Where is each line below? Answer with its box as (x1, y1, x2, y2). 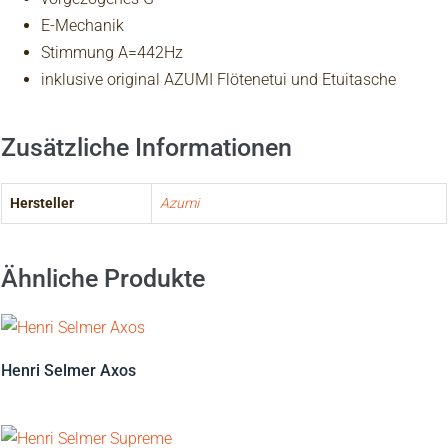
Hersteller (10, 195, 74, 212)
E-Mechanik (41, 16, 124, 36)
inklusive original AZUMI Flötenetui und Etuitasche (41, 70, 396, 90)
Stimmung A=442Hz (41, 43, 183, 63)
